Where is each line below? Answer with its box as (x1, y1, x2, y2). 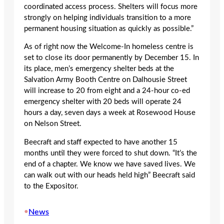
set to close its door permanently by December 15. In (24, 54, 199, 62)
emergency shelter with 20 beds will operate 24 (24, 98, 181, 106)
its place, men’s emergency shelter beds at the (24, 65, 174, 73)
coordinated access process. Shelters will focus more (24, 2, 197, 10)
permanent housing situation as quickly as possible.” (24, 24, 193, 32)
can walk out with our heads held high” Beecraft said (24, 171, 195, 179)
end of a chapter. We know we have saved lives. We (24, 160, 195, 168)
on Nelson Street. (24, 120, 81, 128)
